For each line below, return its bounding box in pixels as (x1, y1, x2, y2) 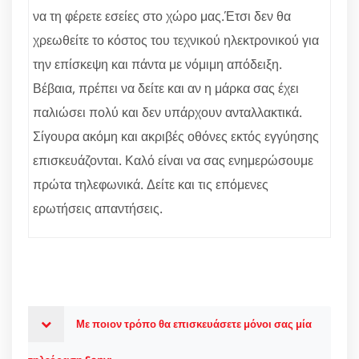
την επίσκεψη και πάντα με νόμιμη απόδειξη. (33, 54, 282, 73)
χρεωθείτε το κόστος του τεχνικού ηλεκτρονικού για (33, 30, 319, 49)
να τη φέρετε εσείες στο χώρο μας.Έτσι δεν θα (33, 6, 291, 25)
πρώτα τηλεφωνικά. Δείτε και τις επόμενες (33, 175, 268, 193)
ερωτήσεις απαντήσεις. (33, 199, 163, 217)
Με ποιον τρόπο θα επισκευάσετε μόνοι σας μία (76, 316, 312, 331)
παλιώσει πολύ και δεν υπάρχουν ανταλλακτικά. (33, 103, 302, 121)
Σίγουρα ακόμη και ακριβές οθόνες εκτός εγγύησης (33, 127, 319, 145)
